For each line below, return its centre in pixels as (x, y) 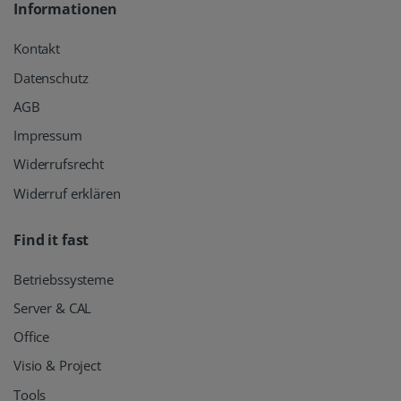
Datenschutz (51, 77)
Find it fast (51, 239)
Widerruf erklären (67, 193)
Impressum (48, 136)
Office (32, 337)
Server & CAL (53, 307)
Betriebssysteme (64, 279)
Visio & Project (57, 366)
